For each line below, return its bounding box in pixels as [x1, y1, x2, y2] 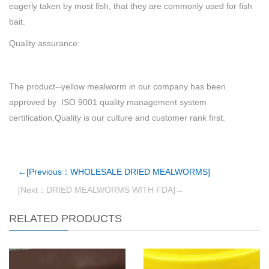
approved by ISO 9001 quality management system [9, 97, 207, 107]
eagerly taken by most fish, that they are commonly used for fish [9, 1, 252, 11]
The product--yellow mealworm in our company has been [9, 82, 226, 91]
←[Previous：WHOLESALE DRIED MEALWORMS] [18, 167, 210, 177]
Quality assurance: [9, 38, 80, 48]
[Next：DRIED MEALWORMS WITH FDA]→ [18, 185, 184, 195]
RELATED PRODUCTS [9, 213, 122, 225]
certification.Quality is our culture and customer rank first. [9, 113, 225, 122]
